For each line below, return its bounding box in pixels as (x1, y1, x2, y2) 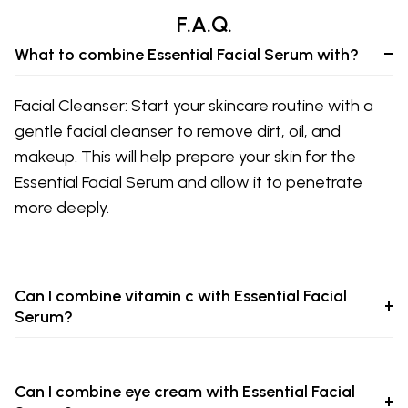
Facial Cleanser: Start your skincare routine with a (15, 96, 373, 117)
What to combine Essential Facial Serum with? (15, 44, 359, 65)
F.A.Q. (176, 10, 232, 37)
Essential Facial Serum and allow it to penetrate (15, 172, 362, 193)
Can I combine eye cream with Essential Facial (15, 382, 355, 403)
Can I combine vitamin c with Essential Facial (15, 286, 347, 307)
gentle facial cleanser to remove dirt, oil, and (15, 121, 341, 142)
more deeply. (15, 198, 109, 219)
